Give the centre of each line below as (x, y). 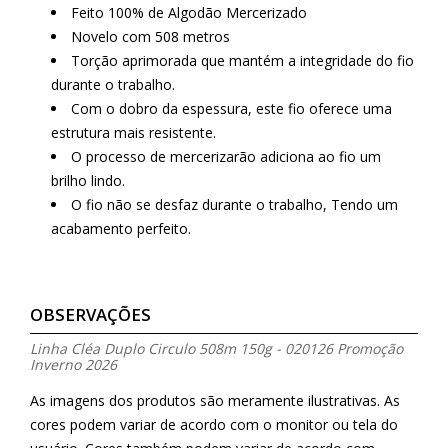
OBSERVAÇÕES (90, 314)
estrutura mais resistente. (133, 132)
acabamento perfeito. (121, 228)
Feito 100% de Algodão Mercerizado (189, 12)
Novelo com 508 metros (150, 36)
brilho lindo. (88, 180)
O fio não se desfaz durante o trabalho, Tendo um (234, 204)
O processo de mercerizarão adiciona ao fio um (226, 156)
